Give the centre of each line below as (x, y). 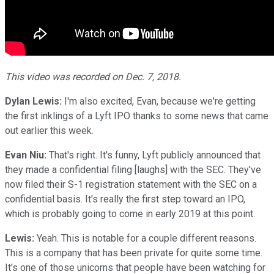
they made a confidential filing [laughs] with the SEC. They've (133, 169)
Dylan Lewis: (33, 101)
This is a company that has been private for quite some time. (134, 253)
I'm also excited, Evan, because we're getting (159, 101)
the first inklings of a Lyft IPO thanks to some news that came (137, 116)
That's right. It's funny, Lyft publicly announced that (154, 155)
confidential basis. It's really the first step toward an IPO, (125, 199)
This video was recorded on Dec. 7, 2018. (93, 76)
